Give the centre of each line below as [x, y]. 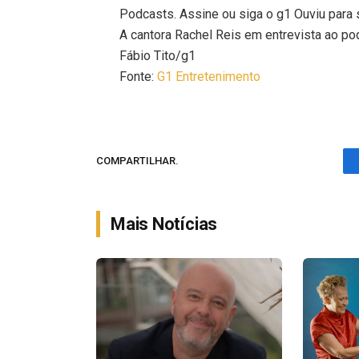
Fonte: [139, 76]
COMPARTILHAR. [137, 161]
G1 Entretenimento [209, 76]
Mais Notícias [164, 224]
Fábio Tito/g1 [158, 55]
